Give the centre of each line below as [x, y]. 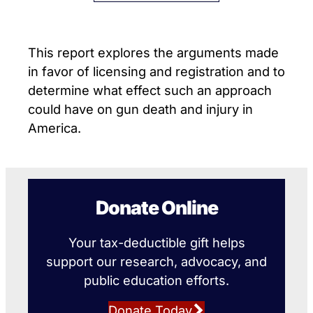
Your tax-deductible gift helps [156, 242]
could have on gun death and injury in [140, 109]
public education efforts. [156, 280]
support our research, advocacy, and [156, 261]
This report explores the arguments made [153, 52]
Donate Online [156, 207]
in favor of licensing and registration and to [156, 71]
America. [54, 128]
